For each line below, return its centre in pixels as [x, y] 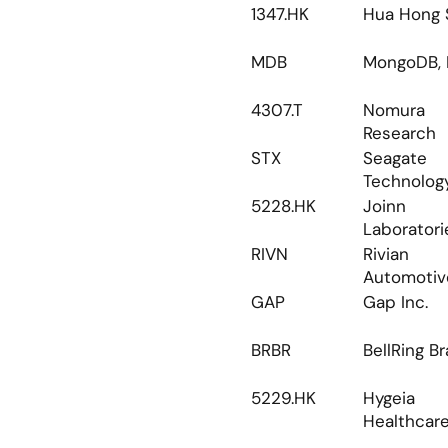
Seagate [395, 158]
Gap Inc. [395, 302]
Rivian [386, 254]
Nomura [394, 110]
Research [399, 133]
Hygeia [389, 398]
